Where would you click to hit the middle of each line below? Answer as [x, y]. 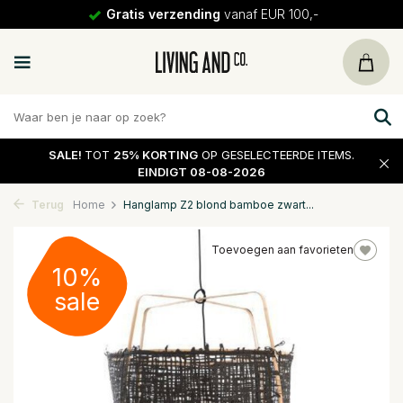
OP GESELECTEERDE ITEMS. [276, 154]
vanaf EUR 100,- [269, 14]
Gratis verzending [163, 14]
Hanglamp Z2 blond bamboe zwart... [219, 205]
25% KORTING [156, 154]
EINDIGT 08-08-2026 [201, 171]
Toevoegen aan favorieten [282, 250]
